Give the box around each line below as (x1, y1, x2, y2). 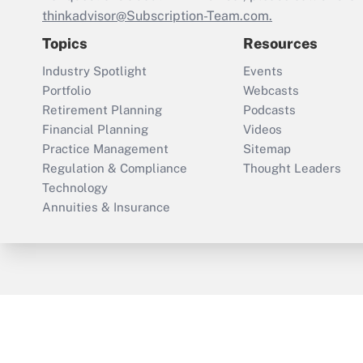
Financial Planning (42, 122, 148, 137)
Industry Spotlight (42, 64, 147, 79)
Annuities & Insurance (42, 200, 170, 215)
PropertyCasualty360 (213, 301, 326, 314)
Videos (243, 122, 282, 137)
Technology (42, 181, 108, 195)
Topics (42, 35, 88, 53)
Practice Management (42, 142, 169, 156)
